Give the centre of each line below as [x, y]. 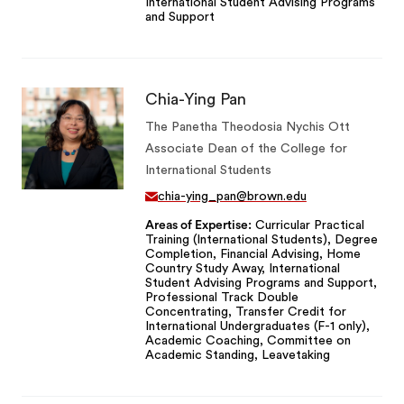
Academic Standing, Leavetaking [237, 356]
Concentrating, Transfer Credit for [245, 312]
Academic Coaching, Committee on [248, 341]
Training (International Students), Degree [261, 240]
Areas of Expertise [197, 226]
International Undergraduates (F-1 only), [257, 327]
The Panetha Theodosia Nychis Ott [247, 128]
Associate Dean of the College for [246, 149]
